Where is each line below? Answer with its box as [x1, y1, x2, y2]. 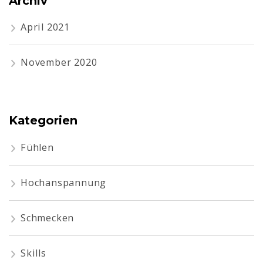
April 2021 [21, 21, 70, 34]
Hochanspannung [21, 176, 107, 189]
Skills [21, 246, 46, 259]
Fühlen [21, 140, 54, 154]
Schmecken [21, 211, 75, 224]
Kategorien [9, 113, 77, 128]
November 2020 [21, 56, 97, 69]
